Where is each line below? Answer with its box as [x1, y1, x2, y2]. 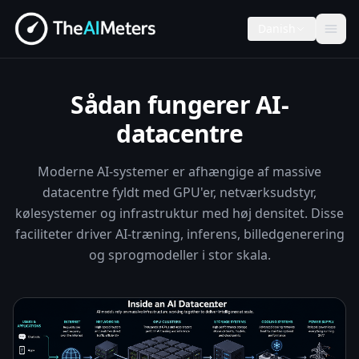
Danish [258, 21, 296, 36]
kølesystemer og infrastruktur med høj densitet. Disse [15, 204, 344, 222]
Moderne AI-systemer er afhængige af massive [38, 163, 321, 180]
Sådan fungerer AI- [71, 88, 288, 121]
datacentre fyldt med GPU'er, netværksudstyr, [42, 184, 317, 201]
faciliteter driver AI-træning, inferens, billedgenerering [14, 225, 345, 243]
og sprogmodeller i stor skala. [88, 246, 271, 264]
